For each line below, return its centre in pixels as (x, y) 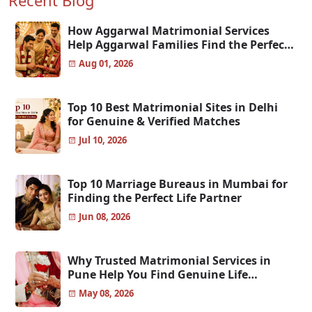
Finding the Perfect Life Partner (155, 198)
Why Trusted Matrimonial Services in (170, 261)
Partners (92, 289)
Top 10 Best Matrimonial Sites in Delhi (173, 108)
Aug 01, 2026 (105, 64)
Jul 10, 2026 (102, 140)
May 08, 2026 (106, 294)
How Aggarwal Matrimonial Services (169, 31)
